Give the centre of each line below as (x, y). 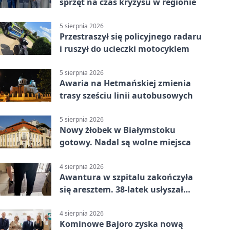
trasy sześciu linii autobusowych (126, 96)
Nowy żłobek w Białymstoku (118, 130)
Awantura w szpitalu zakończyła (126, 177)
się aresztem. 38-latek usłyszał (121, 189)
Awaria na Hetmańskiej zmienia (125, 83)
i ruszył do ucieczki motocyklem (124, 49)
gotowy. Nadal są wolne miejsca (125, 142)
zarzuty (75, 202)
